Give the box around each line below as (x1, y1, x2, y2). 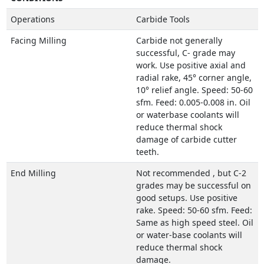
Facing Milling (10, 35, 67, 46)
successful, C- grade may (136, 47, 235, 58)
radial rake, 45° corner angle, (136, 72, 252, 83)
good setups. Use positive (136, 192, 237, 203)
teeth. (136, 146, 159, 157)
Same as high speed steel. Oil (136, 217, 253, 228)
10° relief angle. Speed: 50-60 (136, 84, 253, 95)
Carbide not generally (136, 35, 222, 46)
